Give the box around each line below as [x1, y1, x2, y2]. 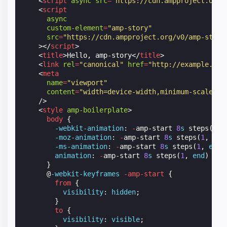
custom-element [47, 23, 104, 32]
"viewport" [67, 78, 108, 87]
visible [111, 215, 140, 223]
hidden [111, 187, 136, 196]
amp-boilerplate [67, 105, 128, 114]
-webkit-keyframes [51, 169, 120, 178]
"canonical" [79, 60, 124, 68]
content [47, 87, 75, 96]
